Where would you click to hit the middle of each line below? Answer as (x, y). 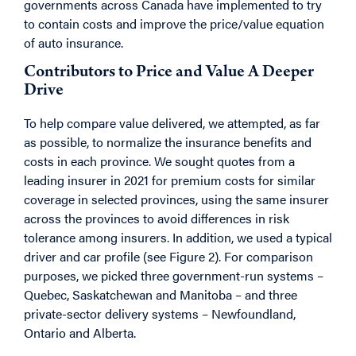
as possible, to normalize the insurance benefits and (168, 141)
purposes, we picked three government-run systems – (174, 275)
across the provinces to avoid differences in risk (157, 218)
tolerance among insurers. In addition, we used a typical (178, 237)
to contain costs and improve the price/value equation (174, 24)
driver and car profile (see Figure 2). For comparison (168, 256)
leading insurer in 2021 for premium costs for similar (170, 180)
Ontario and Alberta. (80, 332)
